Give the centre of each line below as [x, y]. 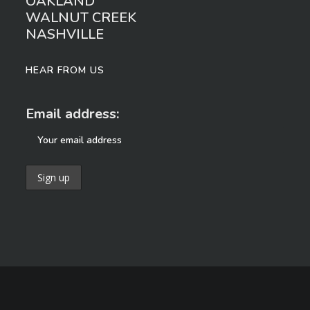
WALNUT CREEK [81, 18]
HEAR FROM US [65, 70]
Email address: [73, 114]
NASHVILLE [65, 34]
